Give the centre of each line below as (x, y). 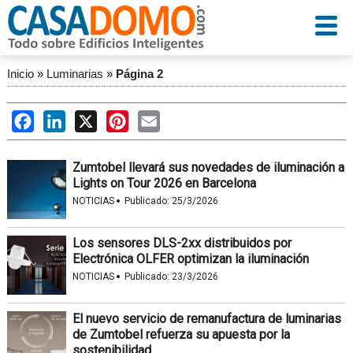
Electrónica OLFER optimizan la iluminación (190, 259)
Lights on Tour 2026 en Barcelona (164, 183)
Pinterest (154, 118)
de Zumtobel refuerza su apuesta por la (181, 334)
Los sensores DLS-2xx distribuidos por (182, 243)
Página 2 (139, 74)
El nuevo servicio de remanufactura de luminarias (206, 319)
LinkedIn (89, 118)
